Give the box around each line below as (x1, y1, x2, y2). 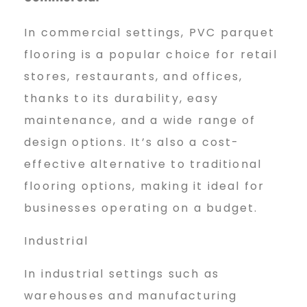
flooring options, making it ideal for (24, 177, 265, 194)
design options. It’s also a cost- (24, 134, 240, 150)
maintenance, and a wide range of (24, 112, 256, 128)
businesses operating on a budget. (24, 199, 258, 216)
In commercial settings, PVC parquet (24, 24, 275, 40)
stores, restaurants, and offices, (24, 68, 243, 84)
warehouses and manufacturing (24, 287, 238, 304)
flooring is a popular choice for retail (24, 46, 278, 62)
